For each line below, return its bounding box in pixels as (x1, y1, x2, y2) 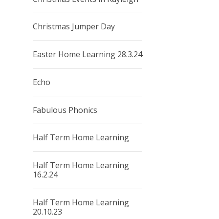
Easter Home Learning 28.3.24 (33, 49, 143, 60)
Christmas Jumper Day (33, 21, 115, 32)
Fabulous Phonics (33, 104, 98, 115)
